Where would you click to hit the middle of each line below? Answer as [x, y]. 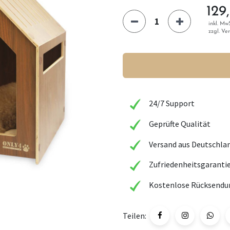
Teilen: [135, 215]
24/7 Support [170, 103]
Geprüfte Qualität [178, 123]
